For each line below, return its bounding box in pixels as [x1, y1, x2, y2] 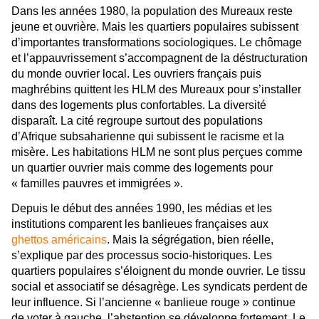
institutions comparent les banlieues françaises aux [11, 218, 268, 231]
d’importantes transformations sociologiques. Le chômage [11, 36, 302, 48]
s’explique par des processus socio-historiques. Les [11, 249, 272, 262]
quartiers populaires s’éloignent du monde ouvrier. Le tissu [11, 265, 305, 278]
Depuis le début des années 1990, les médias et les [11, 202, 272, 215]
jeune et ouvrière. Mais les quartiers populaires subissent [11, 20, 298, 33]
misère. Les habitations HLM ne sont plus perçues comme [11, 145, 303, 158]
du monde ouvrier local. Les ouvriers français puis [11, 67, 261, 80]
